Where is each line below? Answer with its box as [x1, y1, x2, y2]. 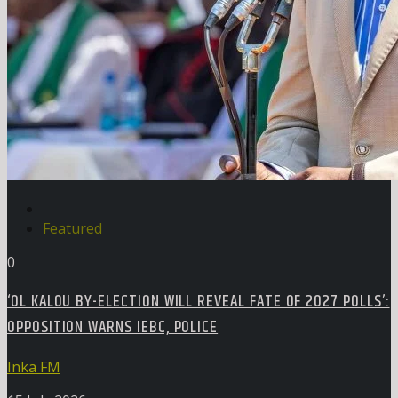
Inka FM [7, 356, 60, 377]
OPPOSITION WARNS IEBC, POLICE [7, 314, 219, 340]
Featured [43, 219, 102, 239]
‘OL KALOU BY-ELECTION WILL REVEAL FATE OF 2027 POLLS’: [7, 288, 390, 314]
